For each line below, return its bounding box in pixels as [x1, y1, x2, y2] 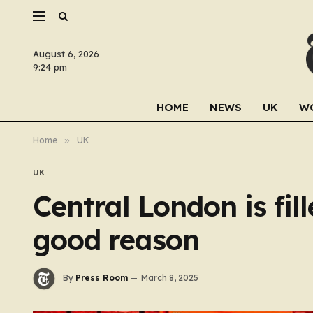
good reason [33, 222, 199, 257]
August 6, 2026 [33, 48, 99, 59]
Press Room [75, 272, 128, 284]
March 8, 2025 [141, 272, 198, 284]
